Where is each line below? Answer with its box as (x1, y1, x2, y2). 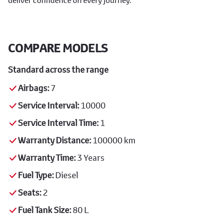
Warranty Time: (18, 152, 76, 163)
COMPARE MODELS (8, 40, 108, 56)
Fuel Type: (18, 170, 54, 181)
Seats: (18, 187, 41, 198)
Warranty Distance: (18, 135, 91, 146)
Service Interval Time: (18, 117, 99, 128)
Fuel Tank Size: (18, 205, 71, 216)
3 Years (76, 152, 105, 163)
